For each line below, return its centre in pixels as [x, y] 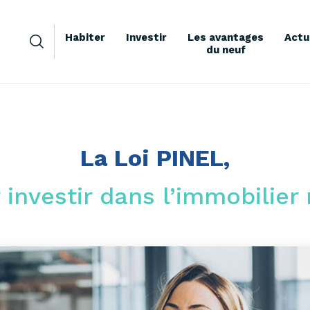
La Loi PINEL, [155, 158]
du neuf [226, 50]
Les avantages [226, 37]
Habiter [85, 37]
